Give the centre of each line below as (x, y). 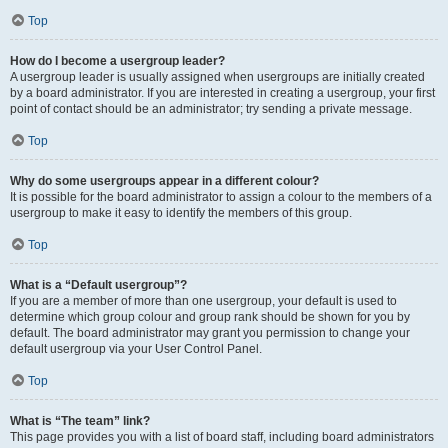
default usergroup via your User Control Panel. (136, 349)
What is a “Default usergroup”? (98, 285)
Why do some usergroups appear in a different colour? (164, 181)
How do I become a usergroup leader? (117, 61)
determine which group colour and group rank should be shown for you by (210, 317)
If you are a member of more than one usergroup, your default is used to (203, 301)
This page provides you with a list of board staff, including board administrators (222, 437)
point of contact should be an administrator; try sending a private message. (211, 109)
